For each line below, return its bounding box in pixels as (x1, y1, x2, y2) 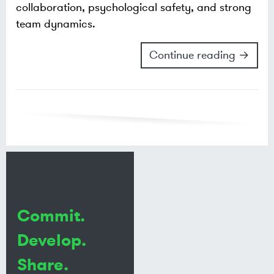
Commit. (17, 204, 86, 227)
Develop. (17, 229, 87, 251)
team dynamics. (16, 16, 95, 31)
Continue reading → (149, 47, 250, 62)
